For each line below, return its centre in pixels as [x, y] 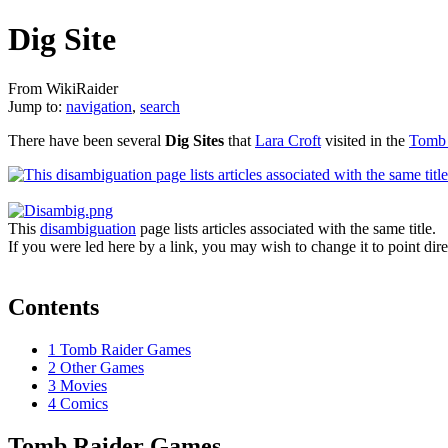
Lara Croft [288, 140]
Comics [84, 403]
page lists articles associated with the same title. [286, 228]
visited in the [365, 140]
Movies [83, 385]
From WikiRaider [63, 88]
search [160, 106]
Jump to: [37, 106]
